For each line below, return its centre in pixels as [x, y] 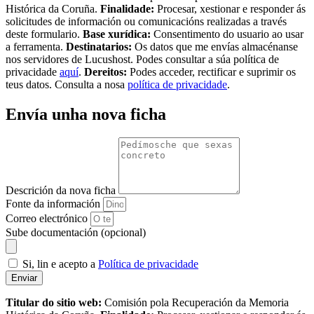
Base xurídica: [117, 34]
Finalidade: [127, 8]
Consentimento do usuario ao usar [227, 34]
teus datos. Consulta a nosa [67, 84]
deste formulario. [44, 34]
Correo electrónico [48, 219]
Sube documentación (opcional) [76, 233]
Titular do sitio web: [54, 303]
